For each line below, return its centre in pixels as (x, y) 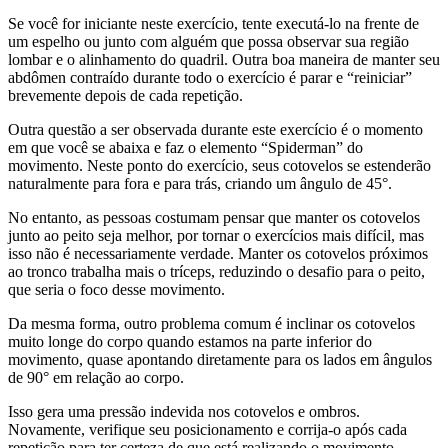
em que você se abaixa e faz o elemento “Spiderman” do (185, 148)
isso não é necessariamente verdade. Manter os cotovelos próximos (218, 254)
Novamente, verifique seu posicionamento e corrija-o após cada (207, 430)
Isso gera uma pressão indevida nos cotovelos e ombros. (184, 412)
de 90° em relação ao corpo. (96, 378)
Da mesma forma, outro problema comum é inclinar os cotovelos (211, 324)
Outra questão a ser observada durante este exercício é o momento (215, 130)
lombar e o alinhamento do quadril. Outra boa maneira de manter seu (224, 60)
